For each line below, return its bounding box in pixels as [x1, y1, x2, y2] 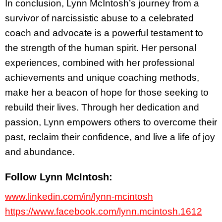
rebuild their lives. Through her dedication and [5, 102, 199, 113]
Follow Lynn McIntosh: [5, 171, 112, 183]
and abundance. [5, 147, 75, 158]
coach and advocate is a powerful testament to [5, 28, 203, 39]
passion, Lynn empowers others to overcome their [5, 117, 217, 128]
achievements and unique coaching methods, [5, 72, 199, 83]
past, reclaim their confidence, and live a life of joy [5, 132, 215, 143]
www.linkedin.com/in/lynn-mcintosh [5, 191, 153, 202]
